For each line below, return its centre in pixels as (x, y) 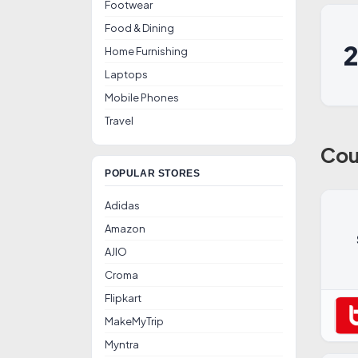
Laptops (126, 74)
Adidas (122, 205)
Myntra (122, 344)
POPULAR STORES (153, 173)
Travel (119, 121)
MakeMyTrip (134, 321)
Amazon (125, 229)
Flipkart (123, 298)
